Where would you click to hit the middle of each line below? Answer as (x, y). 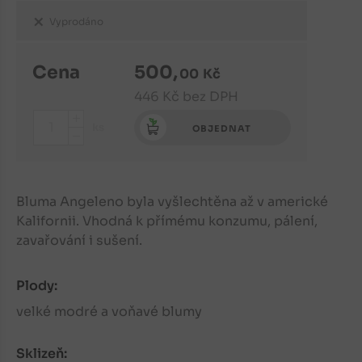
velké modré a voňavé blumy (109, 312)
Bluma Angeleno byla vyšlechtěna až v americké (172, 201)
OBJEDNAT (221, 128)
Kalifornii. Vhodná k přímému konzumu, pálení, (167, 221)
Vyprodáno (76, 21)
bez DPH (211, 96)
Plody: (37, 286)
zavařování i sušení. (79, 240)
